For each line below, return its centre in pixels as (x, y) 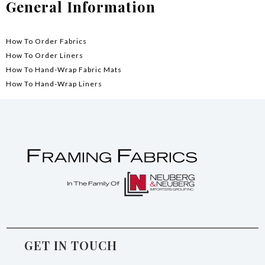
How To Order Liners (45, 55)
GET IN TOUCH (71, 245)
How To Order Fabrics (46, 41)
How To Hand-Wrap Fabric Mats (64, 69)
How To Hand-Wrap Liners (54, 83)
